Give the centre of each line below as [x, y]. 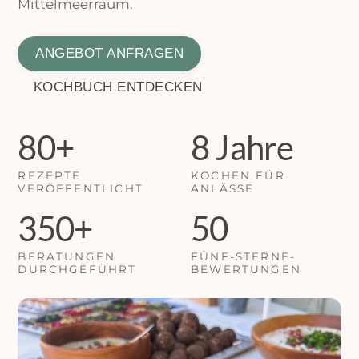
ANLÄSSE [223, 189]
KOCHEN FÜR [238, 176]
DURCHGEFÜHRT [77, 270]
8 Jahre [242, 148]
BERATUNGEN [67, 257]
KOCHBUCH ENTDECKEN [118, 87]
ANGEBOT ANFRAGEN [110, 53]
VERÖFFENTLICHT [81, 189]
